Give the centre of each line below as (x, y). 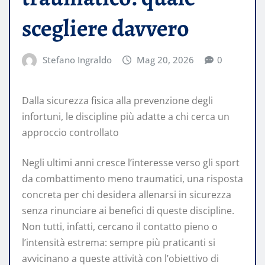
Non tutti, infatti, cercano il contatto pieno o (120, 226)
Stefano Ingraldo (77, 60)
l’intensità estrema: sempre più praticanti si (119, 242)
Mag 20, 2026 (166, 60)
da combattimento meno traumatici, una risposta (132, 178)
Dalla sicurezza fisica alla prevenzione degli (117, 100)
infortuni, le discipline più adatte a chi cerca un (126, 116)
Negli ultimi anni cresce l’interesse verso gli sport (131, 162)
